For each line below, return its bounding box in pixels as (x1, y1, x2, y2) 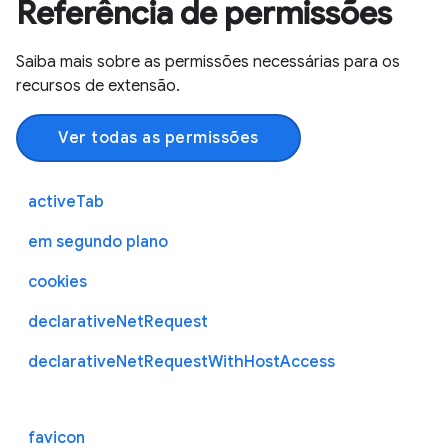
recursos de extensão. (16, 75, 180, 96)
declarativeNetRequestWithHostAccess (28, 351, 335, 372)
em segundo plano (28, 231, 168, 252)
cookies (28, 271, 87, 292)
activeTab (28, 191, 104, 212)
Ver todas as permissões (58, 127, 259, 148)
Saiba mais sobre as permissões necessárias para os (16, 51, 400, 72)
